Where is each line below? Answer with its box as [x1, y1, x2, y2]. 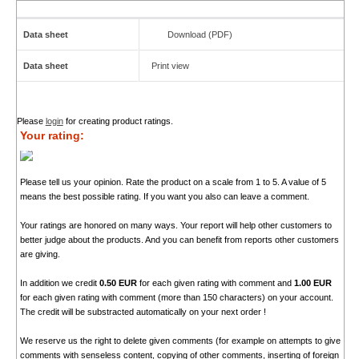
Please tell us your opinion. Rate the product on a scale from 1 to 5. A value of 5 [19, 176, 326, 187]
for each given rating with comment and [136, 277, 294, 288]
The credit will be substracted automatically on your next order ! [19, 306, 266, 317]
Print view [151, 60, 189, 71]
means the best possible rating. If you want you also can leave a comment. [19, 191, 309, 201]
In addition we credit [19, 277, 99, 288]
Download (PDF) [167, 29, 232, 39]
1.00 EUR [293, 277, 332, 288]
